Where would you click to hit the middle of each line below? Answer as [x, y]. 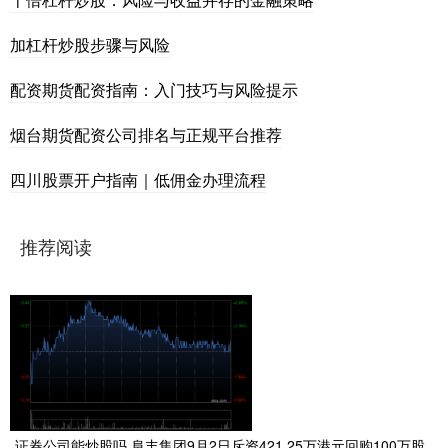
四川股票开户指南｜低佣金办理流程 [138, 179]
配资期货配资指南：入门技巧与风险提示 [154, 89]
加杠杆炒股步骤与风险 [90, 44]
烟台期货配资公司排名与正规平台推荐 [146, 134]
